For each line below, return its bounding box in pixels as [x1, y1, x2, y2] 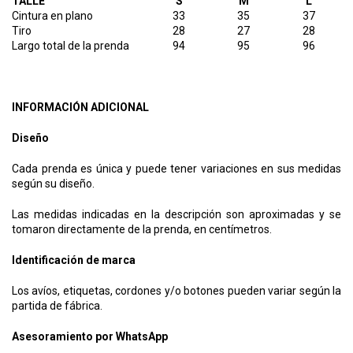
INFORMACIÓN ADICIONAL [12, 100, 149, 113]
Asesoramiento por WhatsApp [12, 329, 168, 343]
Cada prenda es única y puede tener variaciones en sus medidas [12, 162, 341, 175]
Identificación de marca [12, 253, 136, 266]
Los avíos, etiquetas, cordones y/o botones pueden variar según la [12, 284, 341, 297]
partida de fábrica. [12, 299, 102, 312]
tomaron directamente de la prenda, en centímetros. [12, 222, 272, 236]
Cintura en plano [12, 9, 93, 22]
